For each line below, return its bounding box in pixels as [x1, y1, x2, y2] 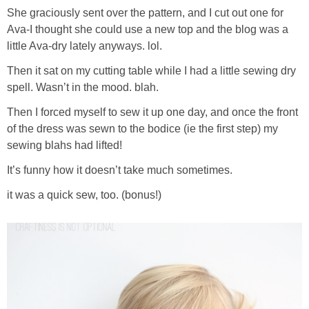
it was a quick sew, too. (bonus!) [7, 189, 161, 201]
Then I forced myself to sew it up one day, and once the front [7, 106, 298, 119]
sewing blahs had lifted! [7, 139, 122, 152]
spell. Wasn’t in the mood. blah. [7, 81, 159, 94]
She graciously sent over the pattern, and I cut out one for [7, 7, 283, 19]
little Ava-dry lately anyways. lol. [7, 40, 162, 52]
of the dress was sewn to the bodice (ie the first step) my [7, 123, 278, 135]
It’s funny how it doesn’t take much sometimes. [7, 164, 232, 177]
